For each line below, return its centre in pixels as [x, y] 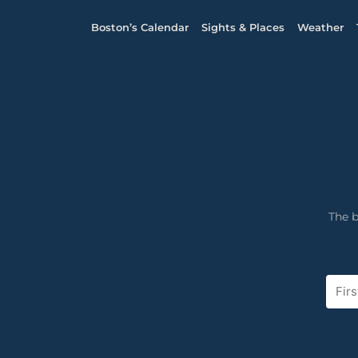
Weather [320, 27]
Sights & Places [243, 27]
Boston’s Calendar [140, 27]
